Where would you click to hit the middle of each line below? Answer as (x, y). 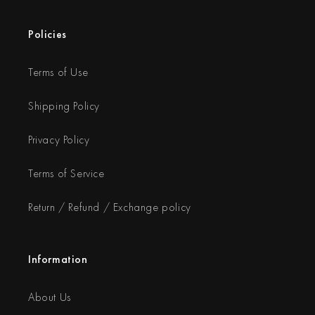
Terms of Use (58, 72)
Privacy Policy (59, 140)
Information (58, 259)
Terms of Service (66, 173)
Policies (47, 34)
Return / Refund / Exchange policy (110, 207)
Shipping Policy (64, 106)
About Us (50, 297)
